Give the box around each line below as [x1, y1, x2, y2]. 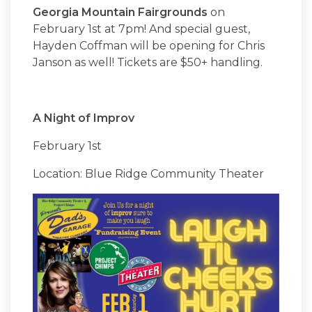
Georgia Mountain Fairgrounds [33, 5, 208, 19]
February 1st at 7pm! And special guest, [33, 22, 250, 36]
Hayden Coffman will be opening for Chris [33, 38, 265, 52]
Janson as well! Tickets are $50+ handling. [33, 55, 263, 69]
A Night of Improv [33, 111, 134, 125]
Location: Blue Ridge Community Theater [33, 166, 267, 180]
